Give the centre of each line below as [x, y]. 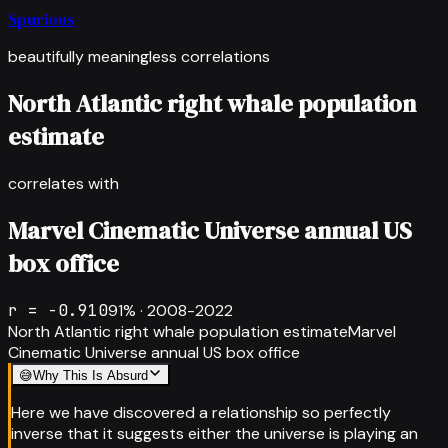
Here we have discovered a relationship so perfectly [201, 412]
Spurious [41, 19]
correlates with [63, 183]
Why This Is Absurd [90, 375]
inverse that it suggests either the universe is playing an [214, 433]
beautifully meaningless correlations [139, 56]
